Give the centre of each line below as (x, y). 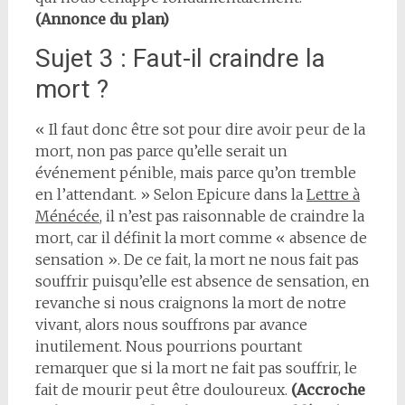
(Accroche (328, 389)
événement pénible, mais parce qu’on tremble (195, 172)
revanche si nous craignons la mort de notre (190, 302)
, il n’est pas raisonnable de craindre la (231, 216)
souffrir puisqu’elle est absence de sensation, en (202, 281)
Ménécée (67, 216)
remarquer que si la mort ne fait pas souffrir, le (196, 367)
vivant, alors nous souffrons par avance (171, 324)
